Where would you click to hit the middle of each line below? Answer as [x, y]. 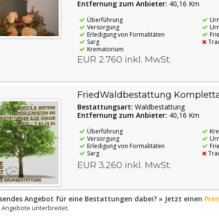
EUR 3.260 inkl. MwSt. [124, 165]
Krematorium [105, 49]
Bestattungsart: [106, 107]
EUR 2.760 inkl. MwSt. [124, 59]
